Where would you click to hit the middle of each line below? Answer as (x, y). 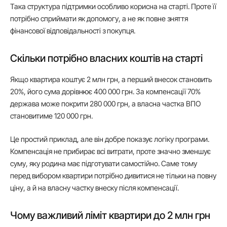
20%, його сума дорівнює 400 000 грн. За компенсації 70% (105, 91)
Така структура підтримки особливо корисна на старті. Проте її (113, 6)
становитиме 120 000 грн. (51, 116)
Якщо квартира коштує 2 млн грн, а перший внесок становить (111, 79)
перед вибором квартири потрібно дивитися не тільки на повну (113, 176)
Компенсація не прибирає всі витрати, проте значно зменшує (110, 152)
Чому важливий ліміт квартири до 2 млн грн (110, 216)
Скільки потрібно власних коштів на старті (106, 58)
